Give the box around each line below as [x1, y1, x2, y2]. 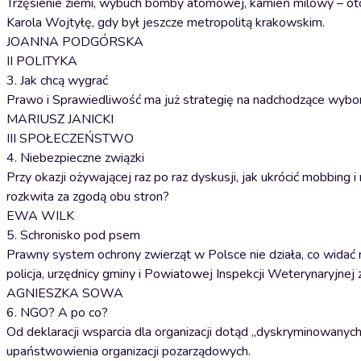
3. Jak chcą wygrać [6, 72, 108, 89]
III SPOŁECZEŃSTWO [6, 130, 134, 147]
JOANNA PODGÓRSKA [6, 33, 143, 51]
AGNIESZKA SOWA [6, 284, 123, 302]
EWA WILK [6, 207, 74, 225]
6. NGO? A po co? [6, 304, 108, 322]
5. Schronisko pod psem [6, 226, 140, 244]
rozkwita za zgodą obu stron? [6, 188, 169, 205]
